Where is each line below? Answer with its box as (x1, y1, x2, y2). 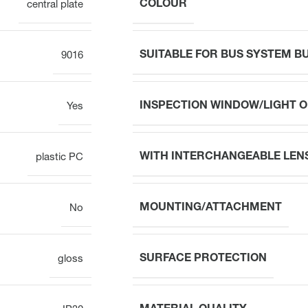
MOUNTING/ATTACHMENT (140, 202, 282, 214)
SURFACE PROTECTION (140, 253, 267, 265)
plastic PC (36, 152, 83, 163)
